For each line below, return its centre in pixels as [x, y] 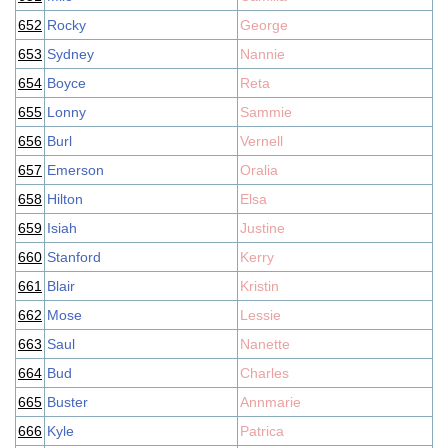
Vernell [261, 141]
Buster [67, 402]
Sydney [70, 54]
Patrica [262, 431]
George [264, 25]
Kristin [259, 286]
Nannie [262, 54]
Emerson [75, 170]
